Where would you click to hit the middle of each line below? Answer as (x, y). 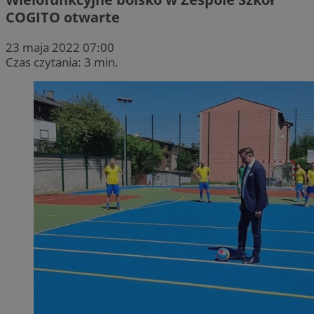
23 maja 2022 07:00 (60, 47)
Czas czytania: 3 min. (62, 62)
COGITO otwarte (63, 17)
